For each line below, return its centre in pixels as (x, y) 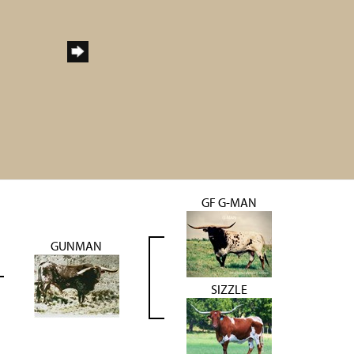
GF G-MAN (229, 202)
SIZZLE (229, 289)
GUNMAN (76, 246)
